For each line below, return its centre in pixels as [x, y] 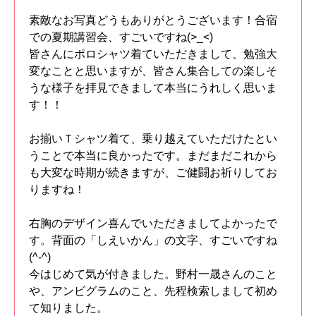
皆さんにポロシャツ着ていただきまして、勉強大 [153, 54]
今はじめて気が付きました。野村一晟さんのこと [153, 274]
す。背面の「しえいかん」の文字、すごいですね [153, 241]
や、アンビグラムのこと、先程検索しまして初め [153, 291]
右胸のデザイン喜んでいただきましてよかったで [153, 224]
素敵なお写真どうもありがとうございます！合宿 [153, 20]
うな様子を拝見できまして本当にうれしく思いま [153, 88]
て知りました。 [68, 308]
